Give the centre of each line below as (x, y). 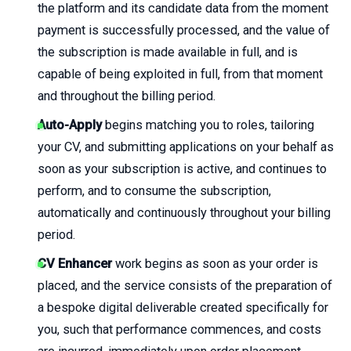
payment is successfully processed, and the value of (184, 30)
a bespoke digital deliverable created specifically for (183, 308)
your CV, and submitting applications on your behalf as (186, 147)
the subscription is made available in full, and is (168, 52)
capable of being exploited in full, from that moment (180, 74)
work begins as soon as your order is (215, 264)
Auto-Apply (70, 125)
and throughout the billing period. (127, 96)
